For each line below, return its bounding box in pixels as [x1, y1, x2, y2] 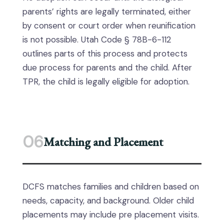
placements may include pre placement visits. [22, 209, 199, 220]
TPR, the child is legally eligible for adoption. [22, 76, 189, 87]
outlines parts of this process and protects [22, 48, 187, 59]
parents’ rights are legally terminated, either [22, 6, 191, 17]
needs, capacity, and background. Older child [22, 195, 194, 206]
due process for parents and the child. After [22, 62, 192, 73]
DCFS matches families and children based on [22, 181, 199, 192]
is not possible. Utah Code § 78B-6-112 [22, 34, 171, 45]
